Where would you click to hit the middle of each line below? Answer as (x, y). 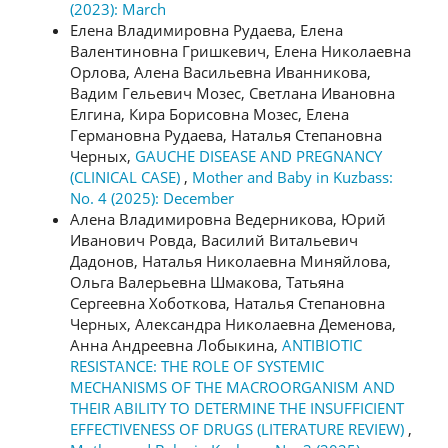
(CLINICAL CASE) (127, 176)
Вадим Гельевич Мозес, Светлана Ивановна (232, 92)
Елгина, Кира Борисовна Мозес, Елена (209, 113)
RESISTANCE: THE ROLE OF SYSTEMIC (197, 365)
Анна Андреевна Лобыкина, (176, 344)
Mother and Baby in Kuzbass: (292, 176)
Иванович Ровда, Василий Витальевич (214, 239)
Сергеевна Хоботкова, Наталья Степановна (227, 302)
